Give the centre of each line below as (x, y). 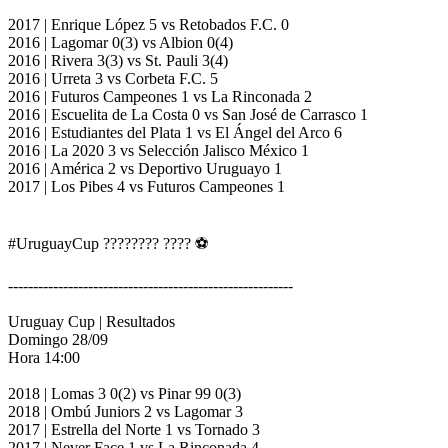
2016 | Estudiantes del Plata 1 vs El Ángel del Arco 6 (175, 133)
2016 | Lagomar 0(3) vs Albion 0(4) (120, 43)
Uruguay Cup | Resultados (93, 322)
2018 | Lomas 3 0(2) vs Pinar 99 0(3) (124, 394)
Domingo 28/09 (58, 340)
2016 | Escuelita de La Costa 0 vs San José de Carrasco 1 (188, 115)
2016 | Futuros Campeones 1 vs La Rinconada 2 (160, 97)
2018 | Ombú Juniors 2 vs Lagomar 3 (125, 412)
